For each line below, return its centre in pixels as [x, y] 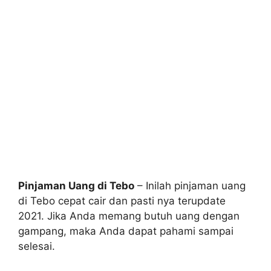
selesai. [37, 246]
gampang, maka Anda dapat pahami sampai [126, 231]
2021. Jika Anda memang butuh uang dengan [129, 216]
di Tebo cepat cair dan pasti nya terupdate [122, 201]
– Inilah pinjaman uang [190, 185]
